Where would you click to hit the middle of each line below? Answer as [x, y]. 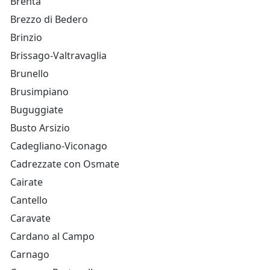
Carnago [30, 254]
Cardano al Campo [52, 236]
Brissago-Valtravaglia [58, 55]
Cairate [27, 182]
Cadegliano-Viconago [59, 146]
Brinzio [26, 37]
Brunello [30, 74]
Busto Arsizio [40, 128]
